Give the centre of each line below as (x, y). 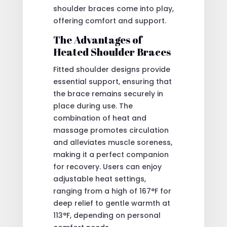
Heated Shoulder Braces (112, 52)
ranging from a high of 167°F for (112, 191)
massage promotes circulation (111, 130)
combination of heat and (100, 118)
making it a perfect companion (111, 154)
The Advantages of (98, 40)
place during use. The (93, 106)
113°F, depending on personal (107, 215)
